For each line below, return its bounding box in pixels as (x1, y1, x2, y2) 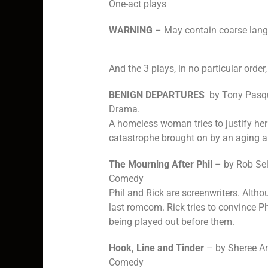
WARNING (109, 25, 153, 36)
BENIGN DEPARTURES (109, 89, 205, 101)
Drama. (109, 103, 140, 115)
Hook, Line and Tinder (109, 242, 204, 254)
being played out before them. (109, 216, 234, 228)
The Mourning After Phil (109, 159, 212, 170)
